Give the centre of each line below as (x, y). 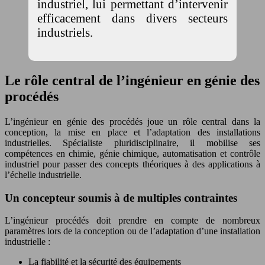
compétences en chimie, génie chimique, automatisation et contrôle (132, 153)
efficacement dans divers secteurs (132, 18)
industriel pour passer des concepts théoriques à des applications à (132, 164)
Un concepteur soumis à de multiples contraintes (121, 198)
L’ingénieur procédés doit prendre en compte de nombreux (132, 221)
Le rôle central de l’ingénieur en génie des (132, 80)
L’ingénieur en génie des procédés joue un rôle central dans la (132, 121)
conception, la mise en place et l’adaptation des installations (132, 132)
